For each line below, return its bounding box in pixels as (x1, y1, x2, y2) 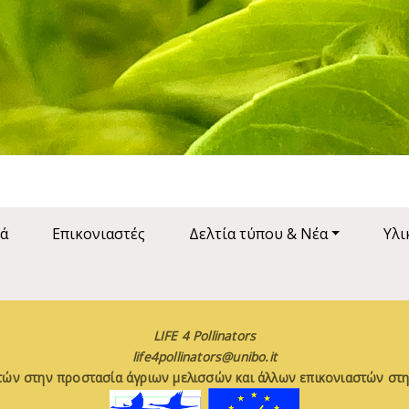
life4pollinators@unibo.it (132, 348, 277, 366)
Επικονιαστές (51, 224, 145, 245)
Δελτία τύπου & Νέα (188, 224, 328, 245)
